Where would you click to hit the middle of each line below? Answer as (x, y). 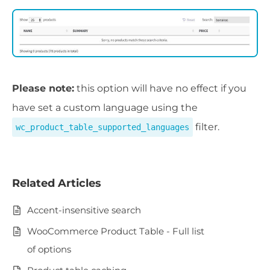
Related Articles (57, 183)
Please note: (43, 88)
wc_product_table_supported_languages (102, 127)
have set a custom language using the (105, 107)
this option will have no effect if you (160, 88)
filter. (206, 127)
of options (49, 249)
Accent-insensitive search (84, 210)
